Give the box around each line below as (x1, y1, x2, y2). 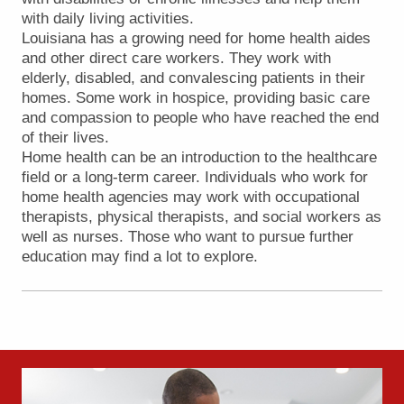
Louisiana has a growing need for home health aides (22, 29, 371, 47)
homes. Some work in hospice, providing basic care (22, 88, 370, 106)
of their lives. (22, 128, 109, 146)
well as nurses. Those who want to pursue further (22, 227, 353, 245)
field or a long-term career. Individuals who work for (22, 168, 368, 186)
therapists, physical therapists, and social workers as (22, 207, 381, 225)
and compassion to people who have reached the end (22, 108, 379, 126)
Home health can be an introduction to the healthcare (22, 148, 377, 166)
